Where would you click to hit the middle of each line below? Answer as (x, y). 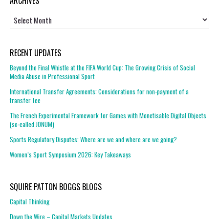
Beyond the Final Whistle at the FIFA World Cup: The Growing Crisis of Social (102, 67)
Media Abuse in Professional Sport (52, 76)
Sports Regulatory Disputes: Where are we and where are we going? (93, 139)
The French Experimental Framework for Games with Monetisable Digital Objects (108, 115)
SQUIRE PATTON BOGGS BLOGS (56, 187)
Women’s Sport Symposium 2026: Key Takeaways (70, 154)
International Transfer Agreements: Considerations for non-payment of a (99, 91)
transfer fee (25, 100)
